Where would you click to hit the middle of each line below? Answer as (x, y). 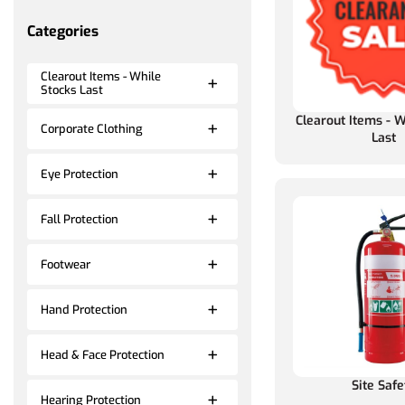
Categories (63, 31)
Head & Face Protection (103, 354)
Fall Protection (80, 219)
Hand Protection (84, 309)
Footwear (66, 264)
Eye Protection (80, 174)
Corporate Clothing (92, 128)
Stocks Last (72, 90)
